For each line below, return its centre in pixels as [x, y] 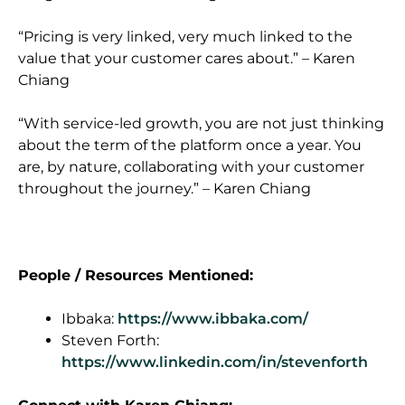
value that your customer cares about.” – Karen [187, 58]
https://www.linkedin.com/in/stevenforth [215, 362]
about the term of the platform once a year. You [190, 145]
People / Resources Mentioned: [136, 275]
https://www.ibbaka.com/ [213, 318]
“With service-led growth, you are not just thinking [201, 123]
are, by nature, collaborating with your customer [191, 166]
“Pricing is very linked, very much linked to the [185, 36]
